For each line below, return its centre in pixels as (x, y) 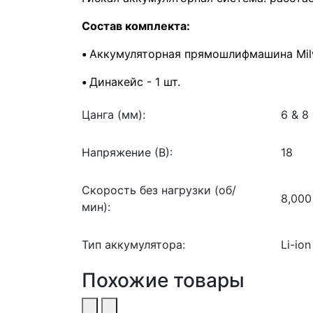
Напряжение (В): (127, 152)
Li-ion (296, 244)
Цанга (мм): (114, 114)
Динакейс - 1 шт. (135, 81)
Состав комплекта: (137, 26)
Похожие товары (163, 280)
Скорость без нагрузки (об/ (159, 190)
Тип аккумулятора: (133, 244)
